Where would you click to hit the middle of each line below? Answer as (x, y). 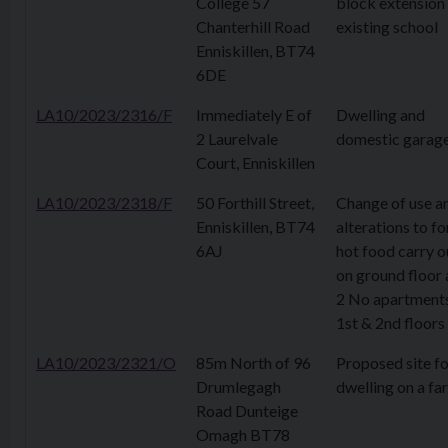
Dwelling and (380, 114)
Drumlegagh (238, 386)
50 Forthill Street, (255, 202)
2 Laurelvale (237, 138)
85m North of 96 (253, 362)
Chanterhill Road (253, 26)
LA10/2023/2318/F (104, 202)
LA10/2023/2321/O (106, 362)
